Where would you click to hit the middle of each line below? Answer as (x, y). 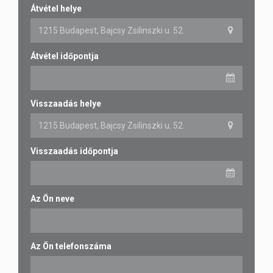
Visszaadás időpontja (74, 151)
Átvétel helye (56, 9)
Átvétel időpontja (65, 56)
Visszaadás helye (66, 104)
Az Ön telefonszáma (71, 246)
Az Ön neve (52, 199)
